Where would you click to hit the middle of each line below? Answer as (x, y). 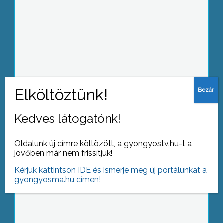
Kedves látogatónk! (68, 119)
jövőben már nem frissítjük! (64, 153)
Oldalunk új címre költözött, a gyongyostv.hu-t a (103, 144)
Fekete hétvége (107, 62)
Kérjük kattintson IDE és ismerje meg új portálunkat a (111, 170)
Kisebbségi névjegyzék (107, 153)
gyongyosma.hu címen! (58, 179)
